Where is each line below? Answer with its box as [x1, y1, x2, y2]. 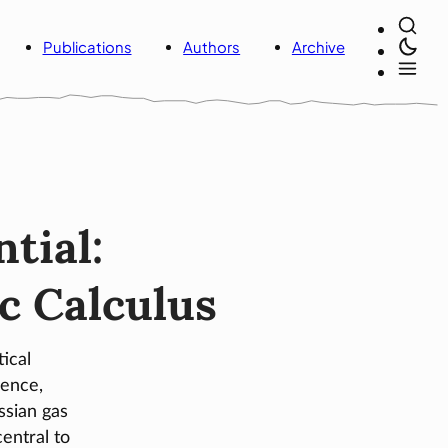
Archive [291, 38, 345, 57]
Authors [183, 38, 241, 57]
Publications [42, 38, 132, 57]
